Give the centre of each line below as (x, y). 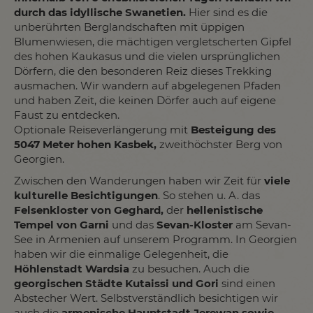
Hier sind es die (227, 12)
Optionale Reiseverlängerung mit (102, 129)
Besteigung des (233, 129)
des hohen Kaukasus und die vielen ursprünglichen (147, 56)
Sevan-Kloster (195, 224)
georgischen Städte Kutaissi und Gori (116, 283)
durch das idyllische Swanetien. (100, 12)
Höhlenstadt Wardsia (72, 268)
